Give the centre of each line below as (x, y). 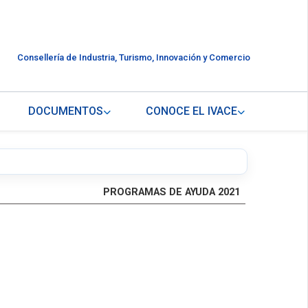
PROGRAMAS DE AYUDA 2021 (172, 192)
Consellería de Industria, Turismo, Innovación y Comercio (133, 58)
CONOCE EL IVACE (191, 111)
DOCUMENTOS (65, 111)
